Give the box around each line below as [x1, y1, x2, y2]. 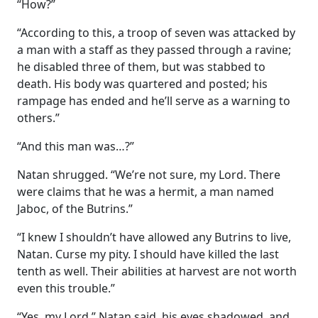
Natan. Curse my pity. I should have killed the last [17, 246, 279, 262]
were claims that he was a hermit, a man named [17, 183, 274, 199]
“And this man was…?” [17, 138, 134, 154]
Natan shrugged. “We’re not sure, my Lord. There [17, 166, 280, 182]
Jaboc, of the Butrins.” [17, 200, 133, 216]
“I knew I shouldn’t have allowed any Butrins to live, [17, 229, 291, 245]
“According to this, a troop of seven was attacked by [17, 24, 295, 40]
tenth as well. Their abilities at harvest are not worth [17, 263, 297, 279]
